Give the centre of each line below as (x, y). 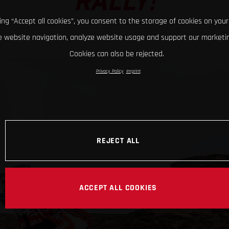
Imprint (133, 71)
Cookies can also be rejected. (117, 54)
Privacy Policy (110, 71)
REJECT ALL (118, 140)
